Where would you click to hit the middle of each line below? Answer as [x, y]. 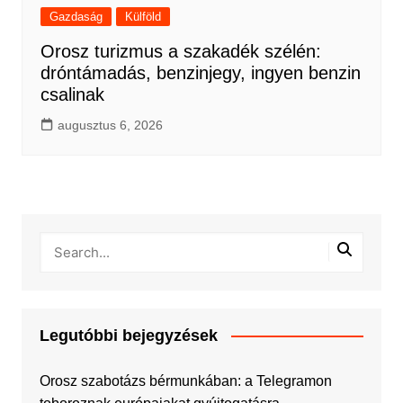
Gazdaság [76, 16]
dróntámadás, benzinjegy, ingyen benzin [200, 72]
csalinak [72, 94]
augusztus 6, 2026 [110, 125]
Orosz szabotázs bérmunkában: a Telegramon [185, 381]
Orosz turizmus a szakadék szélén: [180, 51]
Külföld [143, 16]
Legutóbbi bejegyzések [128, 335]
